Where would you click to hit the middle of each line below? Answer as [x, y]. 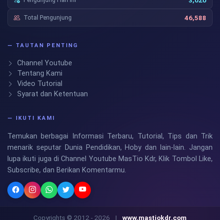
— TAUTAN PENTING [43, 46]
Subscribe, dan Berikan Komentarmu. [67, 170]
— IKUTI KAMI [31, 118]
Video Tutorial [39, 84]
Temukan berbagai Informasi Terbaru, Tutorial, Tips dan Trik [110, 136]
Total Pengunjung [48, 18]
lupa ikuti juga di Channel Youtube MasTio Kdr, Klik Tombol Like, [110, 159]
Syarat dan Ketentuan [52, 94]
